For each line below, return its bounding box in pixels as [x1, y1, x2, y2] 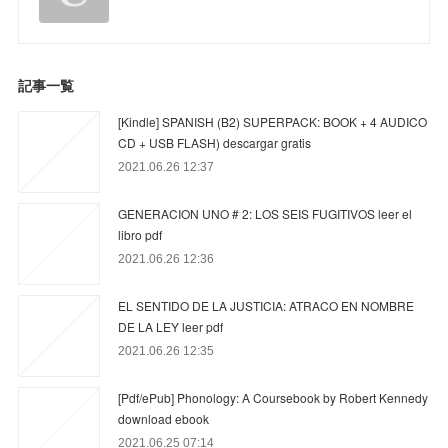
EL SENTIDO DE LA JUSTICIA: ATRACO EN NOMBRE [118, 297, 415, 315]
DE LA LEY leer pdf [118, 318, 224, 336]
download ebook [118, 410, 210, 428]
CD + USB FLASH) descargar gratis [118, 134, 312, 152]
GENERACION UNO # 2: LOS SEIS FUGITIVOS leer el [118, 205, 413, 223]
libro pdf [118, 226, 163, 244]
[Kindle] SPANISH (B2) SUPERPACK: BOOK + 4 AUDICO [118, 113, 428, 131]
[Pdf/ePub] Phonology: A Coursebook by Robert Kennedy [118, 389, 429, 407]
